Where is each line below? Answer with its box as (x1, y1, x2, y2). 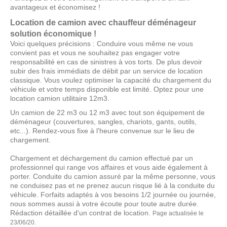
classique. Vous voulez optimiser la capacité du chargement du (10, 76, 211, 85)
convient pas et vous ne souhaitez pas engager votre (10, 49, 180, 57)
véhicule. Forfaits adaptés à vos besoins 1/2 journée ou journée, (10, 191, 216, 199)
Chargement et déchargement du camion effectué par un (10, 154, 193, 163)
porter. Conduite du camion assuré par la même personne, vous (10, 172, 215, 181)
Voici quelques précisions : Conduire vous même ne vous (10, 40, 193, 48)
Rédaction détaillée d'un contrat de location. (10, 209, 153, 217)
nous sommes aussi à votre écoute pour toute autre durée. (10, 200, 199, 208)
